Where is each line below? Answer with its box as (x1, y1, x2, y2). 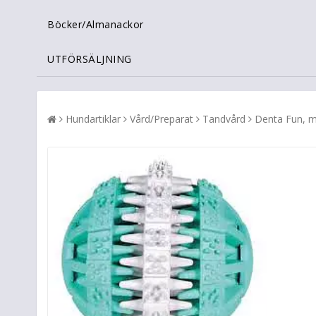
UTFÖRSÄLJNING (47, 52, 132, 66)
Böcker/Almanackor (47, 18, 144, 32)
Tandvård (202, 112, 245, 126)
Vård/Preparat (130, 112, 193, 126)
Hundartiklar (66, 112, 121, 126)
